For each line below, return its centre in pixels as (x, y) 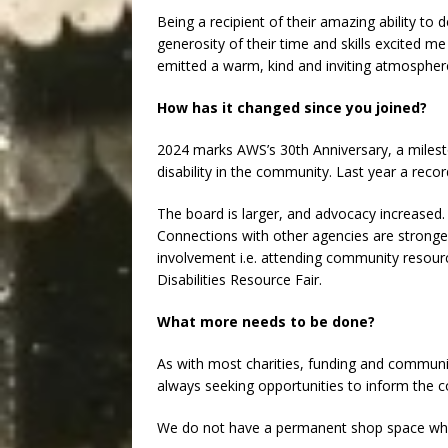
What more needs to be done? (266, 322)
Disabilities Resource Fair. (239, 280)
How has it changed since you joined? (292, 108)
